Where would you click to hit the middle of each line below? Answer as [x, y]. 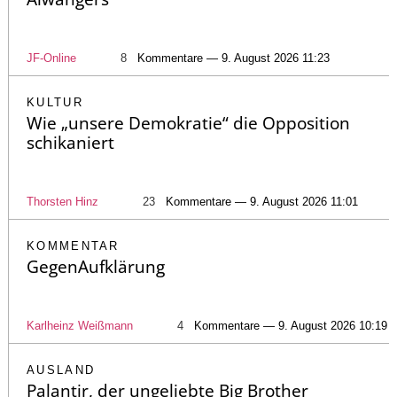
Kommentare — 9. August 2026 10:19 [291, 325]
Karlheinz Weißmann [80, 325]
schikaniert [70, 142]
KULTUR [55, 102]
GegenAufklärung [96, 266]
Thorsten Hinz [62, 201]
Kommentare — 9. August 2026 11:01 [262, 201]
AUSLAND [61, 370]
